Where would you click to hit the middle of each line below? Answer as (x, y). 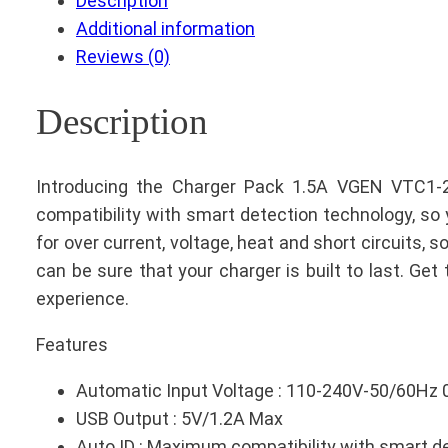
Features (72, 345)
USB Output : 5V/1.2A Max (179, 419)
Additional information (165, 29)
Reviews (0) (123, 57)
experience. (82, 299)
